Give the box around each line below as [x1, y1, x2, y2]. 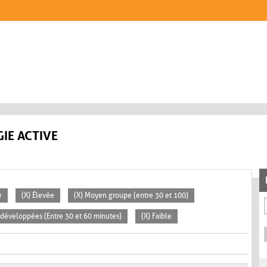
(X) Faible [141, 212, 172, 221]
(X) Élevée [21, 191, 54, 200]
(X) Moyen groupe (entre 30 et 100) [74, 191, 188, 200]
